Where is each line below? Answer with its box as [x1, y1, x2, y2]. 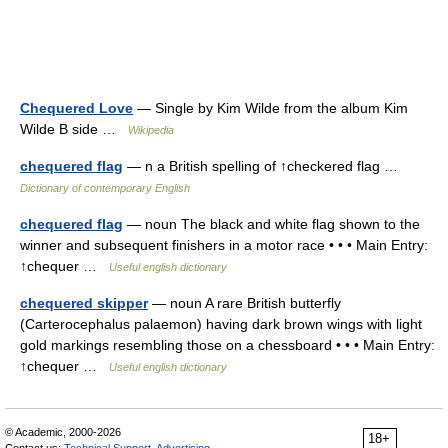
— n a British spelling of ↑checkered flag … [123, 158, 406, 174]
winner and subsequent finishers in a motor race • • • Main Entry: [20, 237, 428, 253]
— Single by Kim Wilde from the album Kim [133, 100, 408, 116]
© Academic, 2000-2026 [5, 426, 121, 438]
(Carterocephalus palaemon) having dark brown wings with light [20, 316, 422, 332]
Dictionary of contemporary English [20, 182, 190, 194]
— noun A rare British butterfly [148, 295, 341, 311]
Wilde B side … [20, 121, 128, 137]
